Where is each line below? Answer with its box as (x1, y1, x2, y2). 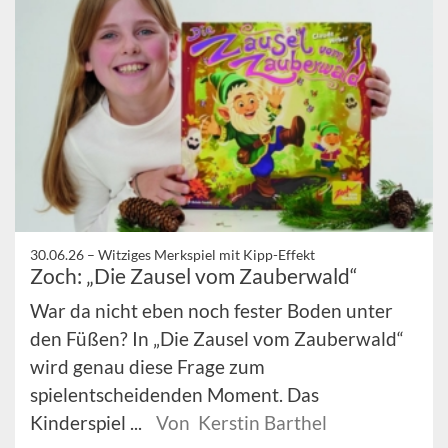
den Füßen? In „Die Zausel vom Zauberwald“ (30, 327, 404, 351)
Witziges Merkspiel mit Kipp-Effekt (98, 246, 315, 264)
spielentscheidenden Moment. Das (30, 383, 319, 407)
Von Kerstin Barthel (156, 411, 327, 435)
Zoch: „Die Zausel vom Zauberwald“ (30, 263, 358, 289)
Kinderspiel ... (30, 411, 146, 435)
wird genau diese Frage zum (30, 355, 265, 379)
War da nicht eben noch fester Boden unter (30, 299, 393, 323)
